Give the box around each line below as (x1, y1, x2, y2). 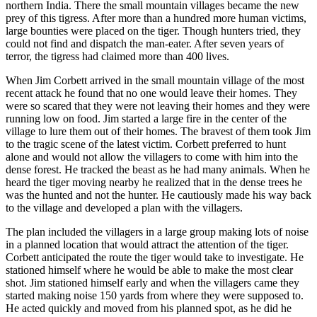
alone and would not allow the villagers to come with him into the (6, 151, 298, 163)
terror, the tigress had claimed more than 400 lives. (6, 50, 229, 62)
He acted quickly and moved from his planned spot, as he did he (6, 302, 292, 314)
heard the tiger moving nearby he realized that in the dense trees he (6, 176, 302, 188)
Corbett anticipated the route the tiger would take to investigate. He (6, 251, 304, 263)
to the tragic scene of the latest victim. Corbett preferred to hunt (6, 138, 286, 150)
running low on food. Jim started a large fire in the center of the (6, 113, 287, 125)
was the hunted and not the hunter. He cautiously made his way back (6, 189, 311, 201)
